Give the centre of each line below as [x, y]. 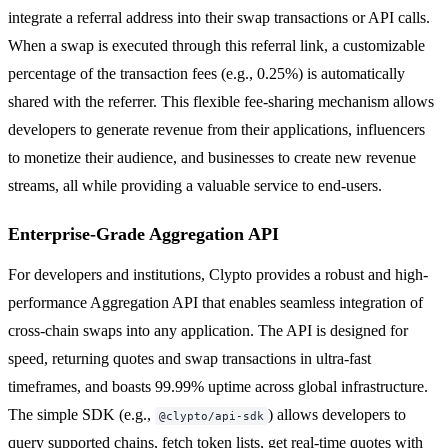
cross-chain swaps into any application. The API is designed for [208, 330]
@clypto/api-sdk [211, 415]
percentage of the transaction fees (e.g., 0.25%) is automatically [206, 73]
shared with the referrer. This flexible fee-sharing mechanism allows [221, 101]
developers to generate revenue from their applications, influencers [216, 129]
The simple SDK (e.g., [81, 414]
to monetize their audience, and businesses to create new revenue [212, 157]
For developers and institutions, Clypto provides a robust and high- [218, 274]
